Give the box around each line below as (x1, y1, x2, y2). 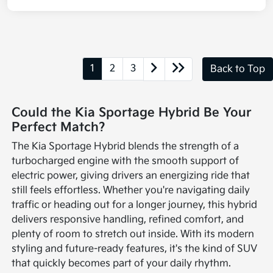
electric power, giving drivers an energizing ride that (12, 170, 250, 182)
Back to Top (210, 63, 265, 75)
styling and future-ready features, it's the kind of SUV (12, 243, 258, 255)
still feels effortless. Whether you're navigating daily (12, 185, 250, 197)
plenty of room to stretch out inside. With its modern (12, 229, 255, 241)
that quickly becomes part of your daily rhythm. (12, 258, 232, 270)
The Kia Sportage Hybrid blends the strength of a (12, 141, 239, 153)
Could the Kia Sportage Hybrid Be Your (12, 105, 252, 121)
